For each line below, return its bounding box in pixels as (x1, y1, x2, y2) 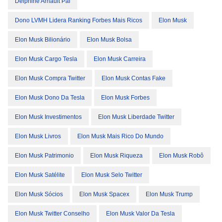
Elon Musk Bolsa (87, 36, 132, 43)
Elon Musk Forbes (101, 94, 150, 101)
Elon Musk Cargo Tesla (15, 55, 77, 62)
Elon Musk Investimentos (15, 113, 82, 120)
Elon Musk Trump (146, 191, 193, 198)
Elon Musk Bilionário (15, 36, 70, 43)
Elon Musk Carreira (94, 55, 146, 62)
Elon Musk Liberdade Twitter (98, 113, 174, 120)
